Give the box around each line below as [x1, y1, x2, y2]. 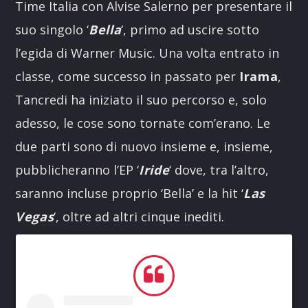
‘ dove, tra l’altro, [169, 162, 269, 178]
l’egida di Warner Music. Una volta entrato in [15, 45, 280, 61]
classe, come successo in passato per [15, 68, 240, 85]
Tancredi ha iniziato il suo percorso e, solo [15, 91, 267, 108]
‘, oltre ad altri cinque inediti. [54, 208, 225, 225]
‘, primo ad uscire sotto [121, 21, 260, 38]
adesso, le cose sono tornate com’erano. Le [15, 115, 271, 131]
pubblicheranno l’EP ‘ [15, 162, 140, 178]
